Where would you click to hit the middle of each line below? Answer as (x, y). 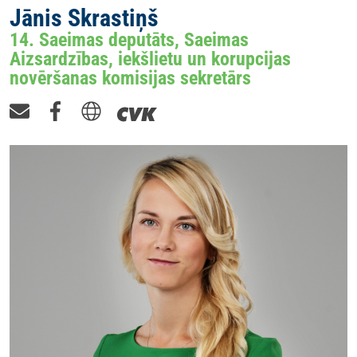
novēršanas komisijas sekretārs (130, 78)
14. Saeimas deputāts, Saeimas (129, 39)
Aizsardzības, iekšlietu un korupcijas (150, 59)
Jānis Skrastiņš (84, 18)
